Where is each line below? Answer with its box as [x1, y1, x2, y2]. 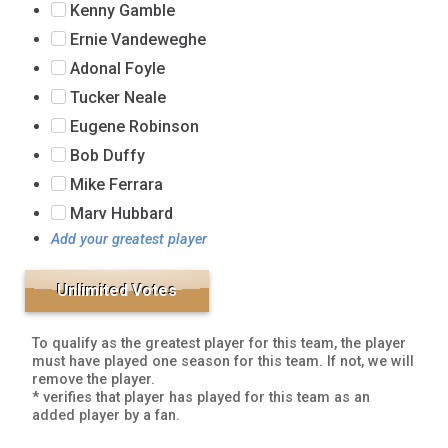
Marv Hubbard [65, 204, 173, 224]
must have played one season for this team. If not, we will [32, 353, 415, 371]
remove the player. [32, 371, 156, 389]
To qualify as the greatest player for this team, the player [32, 335, 407, 353]
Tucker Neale [65, 88, 166, 108]
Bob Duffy [65, 146, 145, 166]
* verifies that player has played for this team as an [32, 389, 371, 407]
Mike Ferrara [65, 175, 163, 195]
